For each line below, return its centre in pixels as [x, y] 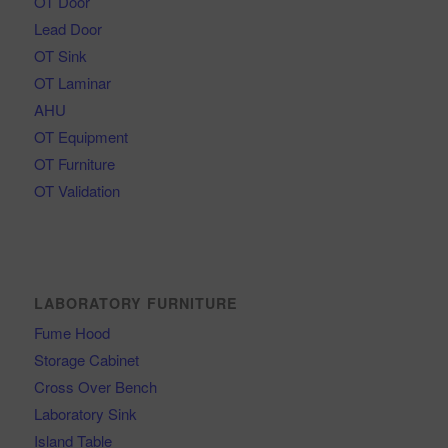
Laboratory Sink [85, 413]
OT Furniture [74, 163]
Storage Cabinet [86, 359]
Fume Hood [71, 332]
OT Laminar [72, 82]
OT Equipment [80, 136]
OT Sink [60, 55]
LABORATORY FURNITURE [135, 302]
